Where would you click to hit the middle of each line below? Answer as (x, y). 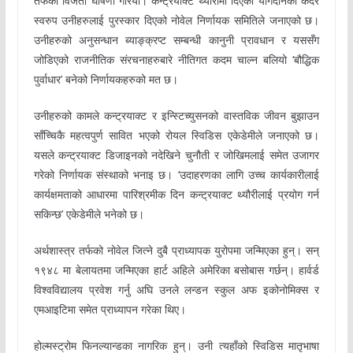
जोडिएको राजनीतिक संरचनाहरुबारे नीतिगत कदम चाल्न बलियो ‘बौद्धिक (176, 60)
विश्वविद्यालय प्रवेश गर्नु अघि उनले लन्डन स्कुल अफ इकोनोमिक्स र (176, 290)
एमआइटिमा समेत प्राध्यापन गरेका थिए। (110, 310)
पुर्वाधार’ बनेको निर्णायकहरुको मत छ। (106, 80)
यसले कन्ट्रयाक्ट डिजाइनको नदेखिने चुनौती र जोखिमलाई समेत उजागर (176, 155)
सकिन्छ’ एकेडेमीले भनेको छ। (89, 214)
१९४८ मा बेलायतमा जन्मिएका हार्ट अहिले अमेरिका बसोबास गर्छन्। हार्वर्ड (176, 270)
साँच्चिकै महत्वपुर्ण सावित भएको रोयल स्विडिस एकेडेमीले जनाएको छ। (176, 136)
